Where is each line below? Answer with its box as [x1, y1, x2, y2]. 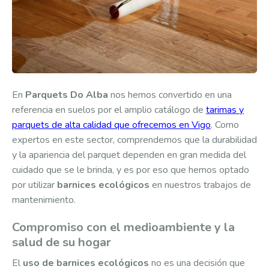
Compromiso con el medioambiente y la [12, 219, 235, 236]
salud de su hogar [12, 234, 111, 251]
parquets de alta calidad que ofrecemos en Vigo [12, 118, 211, 132]
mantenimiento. [12, 193, 76, 207]
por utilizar [12, 178, 57, 192]
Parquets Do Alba [25, 88, 108, 102]
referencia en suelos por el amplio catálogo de [12, 103, 206, 117]
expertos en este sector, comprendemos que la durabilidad [12, 133, 257, 147]
